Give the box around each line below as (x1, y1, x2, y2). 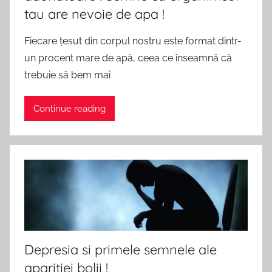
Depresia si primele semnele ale (24, 240, 217, 258)
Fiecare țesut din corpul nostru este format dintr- (24, 35, 242, 47)
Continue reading (33, 103, 106, 114)
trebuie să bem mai (24, 69, 110, 81)
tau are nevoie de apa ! (24, 5, 165, 23)
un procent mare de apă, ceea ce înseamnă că (24, 52, 232, 64)
